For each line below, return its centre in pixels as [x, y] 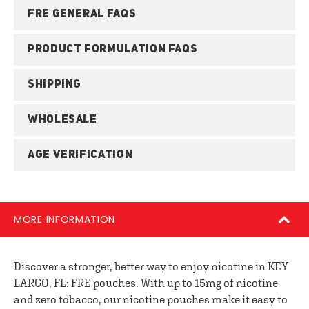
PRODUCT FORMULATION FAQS [113, 50]
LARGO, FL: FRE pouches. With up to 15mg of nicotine [146, 283]
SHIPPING [55, 85]
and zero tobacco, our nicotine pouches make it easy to [151, 299]
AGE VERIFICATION [80, 155]
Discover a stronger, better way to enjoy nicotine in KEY [151, 266]
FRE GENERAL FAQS [82, 14]
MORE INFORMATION [65, 219]
